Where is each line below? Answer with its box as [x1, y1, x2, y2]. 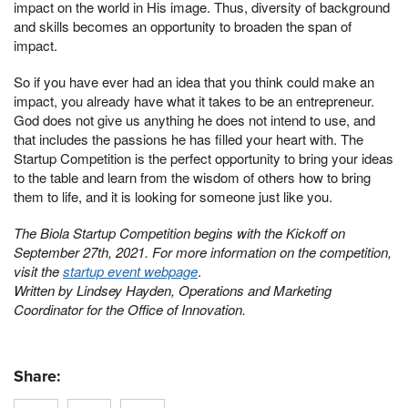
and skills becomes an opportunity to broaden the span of [14, 16, 352, 36]
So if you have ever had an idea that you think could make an [14, 71, 374, 91]
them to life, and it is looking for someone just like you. [14, 186, 332, 206]
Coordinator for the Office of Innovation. [14, 299, 246, 319]
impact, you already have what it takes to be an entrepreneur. [14, 90, 374, 110]
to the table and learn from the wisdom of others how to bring [14, 167, 371, 187]
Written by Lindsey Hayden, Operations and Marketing [14, 280, 331, 300]
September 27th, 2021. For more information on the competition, [14, 241, 392, 261]
